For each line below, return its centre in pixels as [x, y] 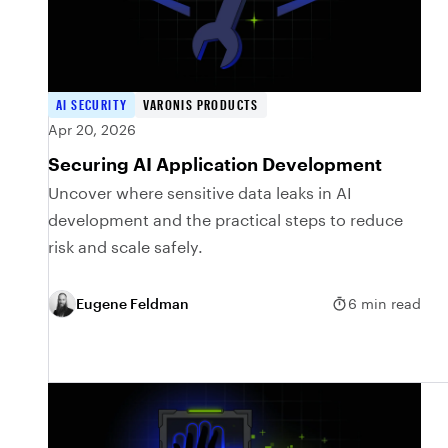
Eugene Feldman [132, 304]
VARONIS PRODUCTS [201, 104]
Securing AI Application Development [215, 163]
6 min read [385, 304]
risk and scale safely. [125, 246]
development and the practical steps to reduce [225, 219]
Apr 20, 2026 [92, 129]
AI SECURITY [92, 104]
